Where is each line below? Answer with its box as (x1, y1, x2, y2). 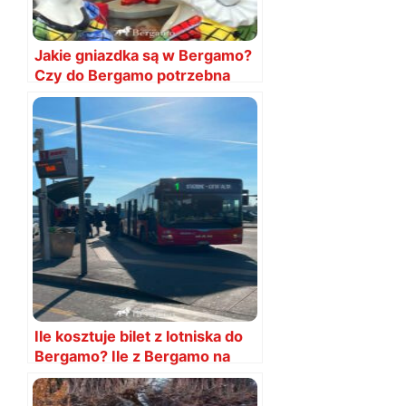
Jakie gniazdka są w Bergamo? (34, 45, 252, 64)
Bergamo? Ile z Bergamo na (34, 346, 230, 365)
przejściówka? (34, 85, 138, 104)
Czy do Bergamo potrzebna (34, 65, 230, 84)
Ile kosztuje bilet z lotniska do (34, 326, 243, 345)
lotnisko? (34, 366, 99, 385)
